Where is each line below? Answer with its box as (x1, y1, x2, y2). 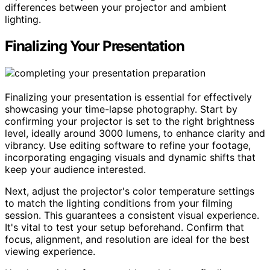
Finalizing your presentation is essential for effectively (5, 91, 252, 104)
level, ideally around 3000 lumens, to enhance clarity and (5, 127, 265, 140)
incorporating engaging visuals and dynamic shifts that (5, 151, 256, 164)
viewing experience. (5, 245, 95, 258)
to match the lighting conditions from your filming (5, 197, 233, 210)
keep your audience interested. (5, 163, 146, 176)
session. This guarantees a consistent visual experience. (5, 209, 259, 222)
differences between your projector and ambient (5, 1, 227, 14)
